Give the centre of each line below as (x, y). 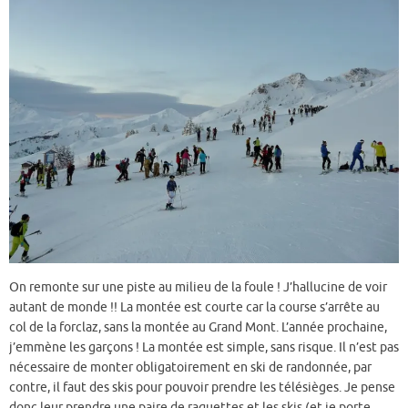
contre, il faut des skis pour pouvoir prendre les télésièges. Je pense (202, 387)
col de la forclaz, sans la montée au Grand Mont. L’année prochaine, (198, 327)
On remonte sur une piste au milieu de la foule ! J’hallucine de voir (198, 287)
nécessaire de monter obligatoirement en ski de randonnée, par (190, 367)
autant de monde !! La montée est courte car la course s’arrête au (194, 307)
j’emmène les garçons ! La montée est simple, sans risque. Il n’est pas (204, 347)
